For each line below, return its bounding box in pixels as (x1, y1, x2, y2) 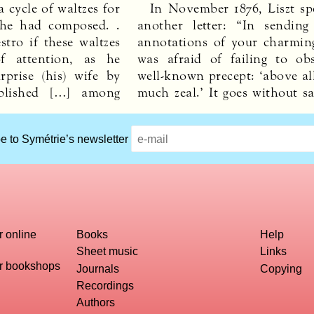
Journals (76, 261, 120, 275)
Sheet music (76, 245, 139, 258)
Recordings (76, 278, 135, 292)
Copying (260, 261, 303, 275)
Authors (76, 296, 116, 309)
